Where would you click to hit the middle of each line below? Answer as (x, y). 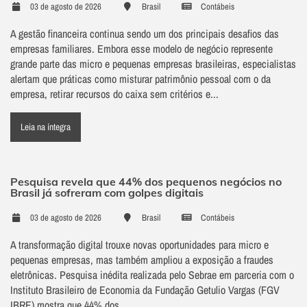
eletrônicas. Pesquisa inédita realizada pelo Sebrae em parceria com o (152, 275)
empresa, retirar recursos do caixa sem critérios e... (114, 94)
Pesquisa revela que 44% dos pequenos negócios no (146, 182)
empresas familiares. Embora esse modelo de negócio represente (142, 49)
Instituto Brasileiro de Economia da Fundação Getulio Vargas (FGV (145, 290)
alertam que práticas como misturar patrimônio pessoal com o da (140, 79)
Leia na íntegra (46, 127)
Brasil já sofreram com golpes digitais (107, 193)
